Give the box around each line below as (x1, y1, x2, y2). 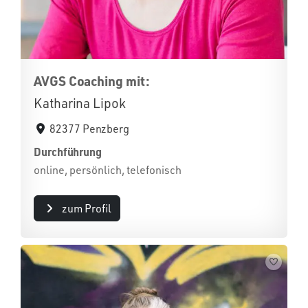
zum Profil (61, 201, 111, 215)
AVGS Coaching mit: (34, 72, 150, 89)
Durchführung (34, 144, 102, 159)
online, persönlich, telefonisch (34, 163, 181, 177)
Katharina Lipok (34, 95, 126, 111)
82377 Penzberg (49, 122, 130, 135)
